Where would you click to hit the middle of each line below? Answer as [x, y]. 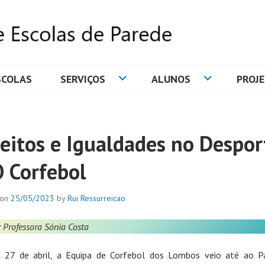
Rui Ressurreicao [96, 198]
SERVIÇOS [83, 79]
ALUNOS [171, 79]
